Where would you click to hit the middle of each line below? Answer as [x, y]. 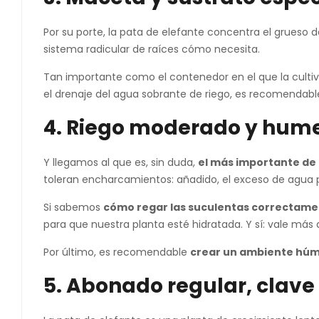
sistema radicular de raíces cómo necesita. [152, 49]
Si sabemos [73, 207]
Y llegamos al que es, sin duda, [121, 162]
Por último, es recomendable [117, 252]
